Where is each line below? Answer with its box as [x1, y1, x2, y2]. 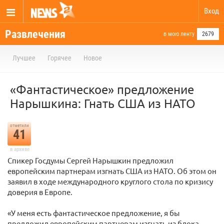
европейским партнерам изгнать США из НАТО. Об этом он [7, 166, 216, 175]
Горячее [47, 54, 71, 62]
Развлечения [5, 28, 65, 40]
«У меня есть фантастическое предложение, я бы [7, 208, 179, 217]
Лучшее [12, 54, 35, 62]
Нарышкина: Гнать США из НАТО [10, 96, 195, 110]
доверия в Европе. [7, 187, 72, 196]
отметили [9, 123, 29, 128]
